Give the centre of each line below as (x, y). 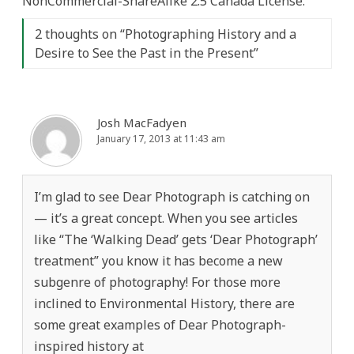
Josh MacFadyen (142, 122)
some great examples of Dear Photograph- (160, 324)
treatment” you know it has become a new (158, 260)
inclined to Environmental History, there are (164, 303)
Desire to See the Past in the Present (144, 53)
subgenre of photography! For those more (157, 282)
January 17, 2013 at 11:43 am (161, 138)
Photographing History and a (211, 34)
